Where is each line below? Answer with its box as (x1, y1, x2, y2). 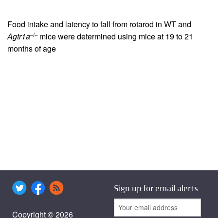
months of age (7, 43, 56, 54)
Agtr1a (7, 31, 30, 42)
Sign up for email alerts (114, 182, 198, 194)
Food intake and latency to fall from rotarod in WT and (7, 18, 191, 30)
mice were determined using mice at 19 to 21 (37, 31, 193, 42)
